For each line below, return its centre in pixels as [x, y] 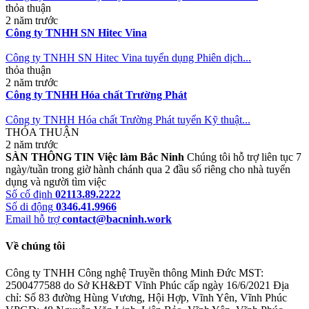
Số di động [29, 206]
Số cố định [29, 194]
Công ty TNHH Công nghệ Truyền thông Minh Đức [121, 273]
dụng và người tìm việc [56, 181]
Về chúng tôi [35, 246]
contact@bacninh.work [117, 219]
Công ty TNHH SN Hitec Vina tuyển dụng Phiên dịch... [128, 57]
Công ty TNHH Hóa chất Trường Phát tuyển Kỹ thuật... [128, 119]
